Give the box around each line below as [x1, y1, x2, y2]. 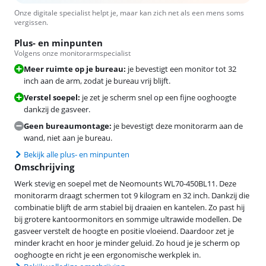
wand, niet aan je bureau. [24, 132, 112, 143]
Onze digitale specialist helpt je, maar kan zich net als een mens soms [14, 7, 244, 18]
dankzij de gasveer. [24, 103, 90, 115]
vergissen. [14, 17, 48, 27]
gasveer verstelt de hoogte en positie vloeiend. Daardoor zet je [14, 225, 234, 236]
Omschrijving [14, 160, 74, 173]
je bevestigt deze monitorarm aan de [113, 120, 243, 131]
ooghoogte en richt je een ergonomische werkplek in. [14, 249, 201, 260]
